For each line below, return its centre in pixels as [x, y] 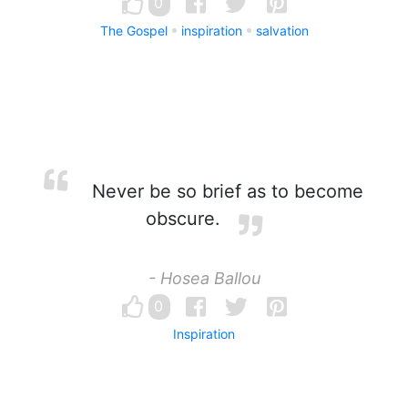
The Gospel [133, 31]
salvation [282, 31]
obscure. [183, 219]
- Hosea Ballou [204, 278]
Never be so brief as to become [225, 191]
